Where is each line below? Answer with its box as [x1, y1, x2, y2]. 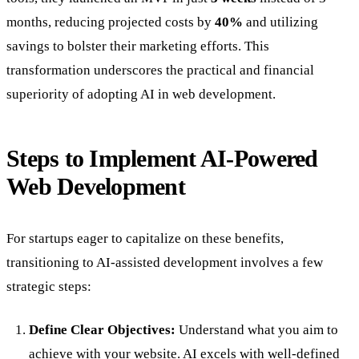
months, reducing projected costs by [6, 14, 215, 30]
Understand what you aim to [175, 322, 338, 338]
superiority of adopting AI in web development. [6, 86, 276, 102]
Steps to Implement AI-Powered [6, 145, 318, 171]
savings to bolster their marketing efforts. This [6, 38, 269, 54]
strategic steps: [6, 279, 91, 295]
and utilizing [243, 14, 318, 30]
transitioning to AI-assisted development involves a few [6, 255, 323, 271]
